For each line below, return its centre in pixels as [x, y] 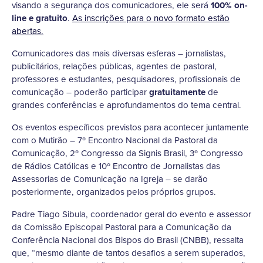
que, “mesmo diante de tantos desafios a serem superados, [129, 253]
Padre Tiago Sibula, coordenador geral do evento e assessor [131, 214]
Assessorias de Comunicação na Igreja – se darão [110, 179]
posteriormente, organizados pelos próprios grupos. [114, 192]
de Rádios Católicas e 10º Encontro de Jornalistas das [116, 166]
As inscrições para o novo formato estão [151, 18]
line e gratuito [40, 18]
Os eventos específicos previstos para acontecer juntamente [130, 127]
